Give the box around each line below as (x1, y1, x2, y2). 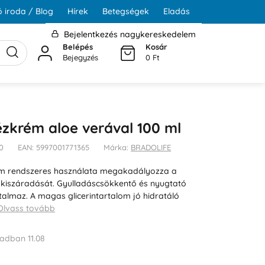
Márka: (104, 142, 131, 152)
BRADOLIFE (131, 142, 172, 152)
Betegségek (102, 6, 149, 17)
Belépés (63, 41, 93, 51)
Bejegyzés (63, 52, 98, 62)
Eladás (163, 6, 190, 17)
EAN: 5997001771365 (18, 142, 90, 152)
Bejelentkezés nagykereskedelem (61, 29, 196, 40)
